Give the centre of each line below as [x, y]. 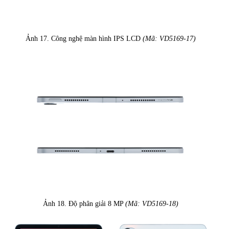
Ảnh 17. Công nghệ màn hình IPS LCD [84, 38]
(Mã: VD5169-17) [169, 38]
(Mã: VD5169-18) [152, 204]
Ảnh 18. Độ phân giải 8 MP [84, 204]
